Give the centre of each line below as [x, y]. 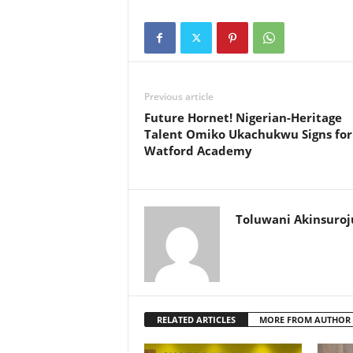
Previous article [178, 97]
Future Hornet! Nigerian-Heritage [243, 117]
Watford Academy [198, 150]
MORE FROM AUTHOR [305, 320]
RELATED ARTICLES [196, 320]
